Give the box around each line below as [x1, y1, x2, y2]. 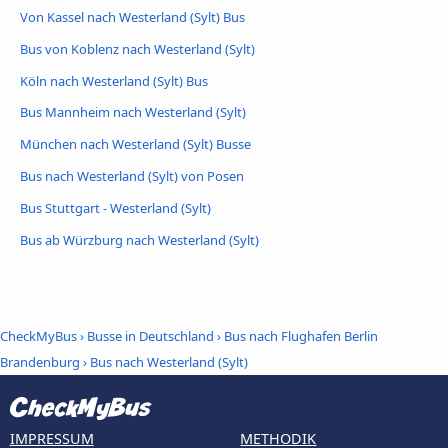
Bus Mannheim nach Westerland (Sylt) [20, 103, 246, 122]
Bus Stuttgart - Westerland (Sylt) [20, 199, 211, 218]
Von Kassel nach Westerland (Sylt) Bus [20, 7, 245, 26]
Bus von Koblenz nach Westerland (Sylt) [20, 39, 255, 58]
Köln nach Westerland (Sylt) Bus [20, 71, 208, 90]
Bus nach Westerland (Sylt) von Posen [20, 167, 244, 186]
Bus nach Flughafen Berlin [224, 326, 378, 345]
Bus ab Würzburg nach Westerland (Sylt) [20, 231, 259, 250]
